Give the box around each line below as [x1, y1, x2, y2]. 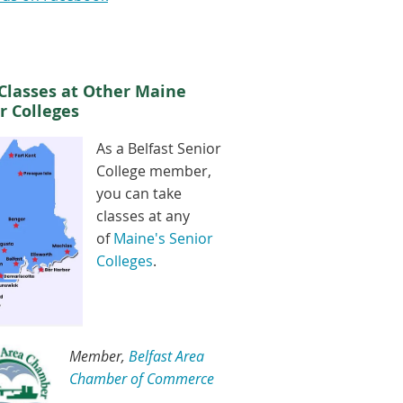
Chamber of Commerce [69, 368, 214, 389]
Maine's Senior [113, 228, 213, 249]
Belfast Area [129, 345, 204, 366]
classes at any [96, 206, 190, 227]
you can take [96, 184, 182, 204]
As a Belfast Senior [96, 139, 221, 159]
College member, [96, 161, 211, 182]
